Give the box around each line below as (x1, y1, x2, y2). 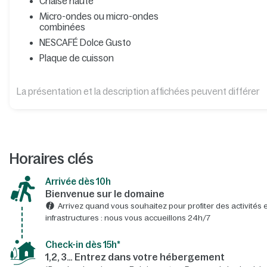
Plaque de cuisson (39, 52, 114, 63)
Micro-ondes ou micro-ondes (39, 11, 159, 21)
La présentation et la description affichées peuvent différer (16, 86, 259, 97)
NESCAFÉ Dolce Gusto (39, 37, 131, 48)
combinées (39, 21, 85, 32)
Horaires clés (9, 150, 94, 167)
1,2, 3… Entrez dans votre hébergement (45, 251, 225, 262)
